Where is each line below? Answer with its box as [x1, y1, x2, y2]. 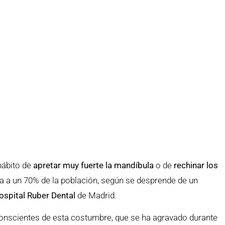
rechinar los [174, 160, 218, 170]
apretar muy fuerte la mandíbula [33, 160, 154, 170]
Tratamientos [92, 17, 142, 27]
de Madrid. [75, 190, 117, 200]
